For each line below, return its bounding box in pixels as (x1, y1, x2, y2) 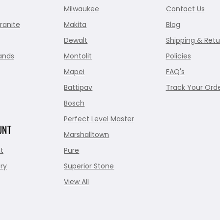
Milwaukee (64, 4, 100, 14)
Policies (165, 51, 191, 61)
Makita (64, 20, 87, 30)
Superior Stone (64, 161, 114, 171)
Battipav (64, 82, 93, 93)
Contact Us (165, 4, 205, 14)
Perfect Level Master (64, 114, 135, 124)
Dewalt (64, 35, 88, 46)
